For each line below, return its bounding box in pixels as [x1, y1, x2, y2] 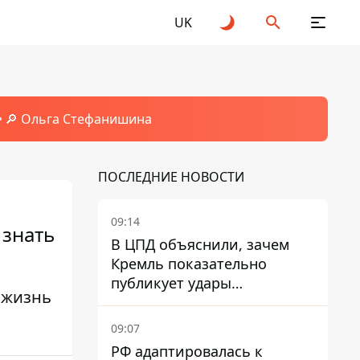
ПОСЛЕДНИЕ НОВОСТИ [98, 168, 244, 186]
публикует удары [111, 273, 231, 292]
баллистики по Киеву [111, 292, 263, 312]
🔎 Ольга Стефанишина [4, 110, 152, 128]
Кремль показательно [111, 254, 267, 273]
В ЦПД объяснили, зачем [111, 235, 289, 254]
